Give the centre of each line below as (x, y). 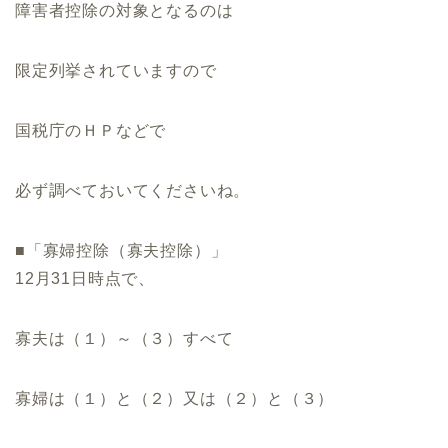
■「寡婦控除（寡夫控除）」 (121, 251)
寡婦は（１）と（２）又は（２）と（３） (175, 399)
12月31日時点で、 (85, 279)
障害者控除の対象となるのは (124, 11)
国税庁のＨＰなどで (91, 131)
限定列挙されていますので (116, 71)
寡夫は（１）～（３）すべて (124, 339)
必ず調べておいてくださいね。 (133, 191)
